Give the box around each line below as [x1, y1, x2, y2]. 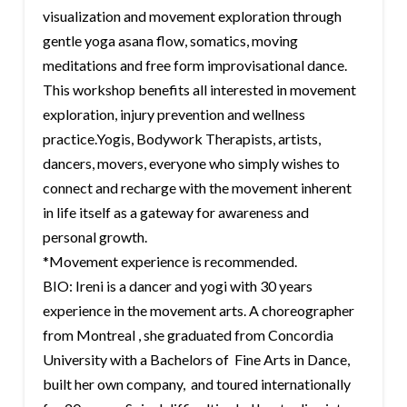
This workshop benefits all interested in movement [42, 80, 356, 98]
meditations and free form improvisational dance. [42, 55, 347, 74]
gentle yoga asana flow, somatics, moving [42, 31, 298, 49]
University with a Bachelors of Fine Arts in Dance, [42, 350, 350, 368]
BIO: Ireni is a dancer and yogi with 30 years [42, 276, 313, 294]
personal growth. [42, 227, 147, 245]
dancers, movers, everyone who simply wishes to [42, 154, 340, 172]
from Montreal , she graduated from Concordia [42, 325, 333, 343]
